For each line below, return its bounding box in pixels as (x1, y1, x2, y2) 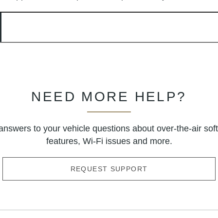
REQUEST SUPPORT (70, 164, 148, 173)
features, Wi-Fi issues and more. (46, 136, 172, 146)
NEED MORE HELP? (31, 89, 187, 104)
